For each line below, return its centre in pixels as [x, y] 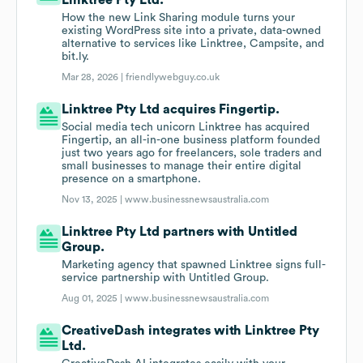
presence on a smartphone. [132, 179]
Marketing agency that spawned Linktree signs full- [194, 265]
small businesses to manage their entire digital [182, 167]
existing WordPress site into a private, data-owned [192, 31]
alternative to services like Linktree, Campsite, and [193, 44]
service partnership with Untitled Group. [166, 278]
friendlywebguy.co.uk [173, 77]
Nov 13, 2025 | [94, 200]
